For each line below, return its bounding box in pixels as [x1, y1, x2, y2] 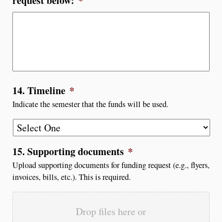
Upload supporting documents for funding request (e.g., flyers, [12, 159, 210, 170]
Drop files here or [76, 204, 146, 218]
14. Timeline [12, 83, 65, 98]
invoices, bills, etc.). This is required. [12, 171, 131, 182]
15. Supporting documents [12, 144, 124, 159]
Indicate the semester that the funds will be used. [12, 98, 168, 110]
